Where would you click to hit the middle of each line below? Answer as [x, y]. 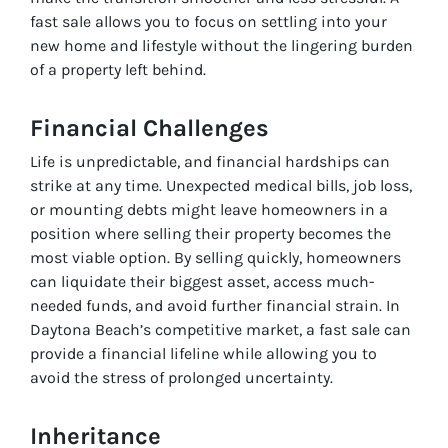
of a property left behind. [118, 69]
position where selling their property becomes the [210, 233]
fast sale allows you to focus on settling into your [208, 21]
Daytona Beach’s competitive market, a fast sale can [220, 329]
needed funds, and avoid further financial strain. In [215, 305]
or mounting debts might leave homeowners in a [209, 209]
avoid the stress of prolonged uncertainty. [181, 377]
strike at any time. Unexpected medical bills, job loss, [221, 185]
